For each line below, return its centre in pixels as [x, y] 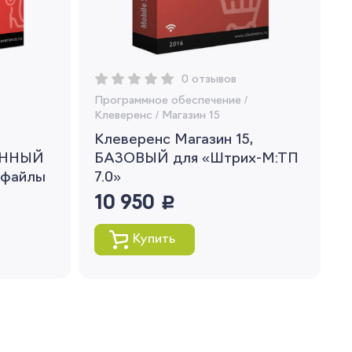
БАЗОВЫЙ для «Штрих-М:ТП [196, 159]
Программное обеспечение [167, 101]
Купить [153, 239]
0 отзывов [209, 80]
